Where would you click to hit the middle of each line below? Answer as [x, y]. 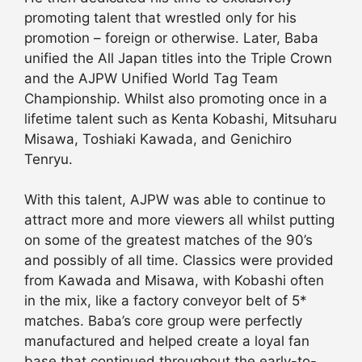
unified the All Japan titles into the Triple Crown [178, 58]
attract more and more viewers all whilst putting [179, 220]
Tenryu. [48, 159]
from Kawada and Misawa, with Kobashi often [174, 281]
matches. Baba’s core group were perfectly [163, 321]
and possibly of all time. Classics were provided [179, 261]
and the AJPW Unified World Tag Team [151, 78]
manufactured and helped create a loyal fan [167, 341]
